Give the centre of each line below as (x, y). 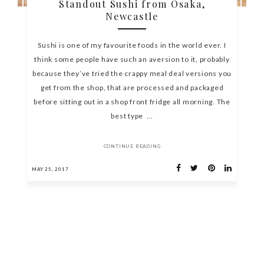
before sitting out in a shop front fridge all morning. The (132, 102)
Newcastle (132, 16)
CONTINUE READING (132, 146)
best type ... (132, 116)
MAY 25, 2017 (50, 169)
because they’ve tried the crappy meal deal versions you (132, 74)
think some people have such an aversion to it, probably (132, 60)
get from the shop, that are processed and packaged (132, 88)
